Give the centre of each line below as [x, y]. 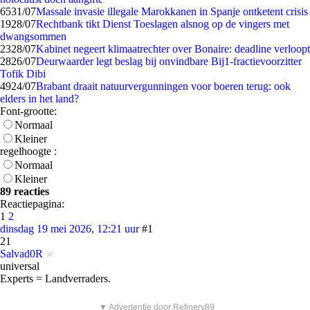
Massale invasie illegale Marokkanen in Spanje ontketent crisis [172, 11]
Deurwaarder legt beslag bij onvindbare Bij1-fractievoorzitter [169, 61]
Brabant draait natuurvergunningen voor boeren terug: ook [163, 86]
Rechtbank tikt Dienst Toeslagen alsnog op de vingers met [163, 24]
